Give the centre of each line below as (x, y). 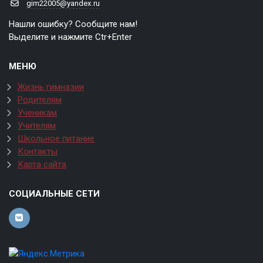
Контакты (38, 151)
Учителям (37, 126)
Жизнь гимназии (51, 87)
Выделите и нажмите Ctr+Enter (70, 37)
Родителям (40, 100)
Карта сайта (42, 164)
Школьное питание (56, 139)
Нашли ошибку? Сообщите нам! (73, 24)
